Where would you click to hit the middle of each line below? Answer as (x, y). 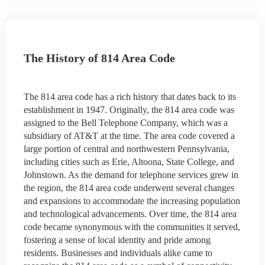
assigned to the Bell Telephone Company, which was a (126, 123)
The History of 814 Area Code (99, 58)
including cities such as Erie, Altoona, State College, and (129, 162)
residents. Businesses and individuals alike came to (118, 253)
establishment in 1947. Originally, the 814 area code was (129, 110)
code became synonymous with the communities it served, (132, 227)
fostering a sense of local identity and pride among (117, 240)
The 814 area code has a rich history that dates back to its (130, 97)
